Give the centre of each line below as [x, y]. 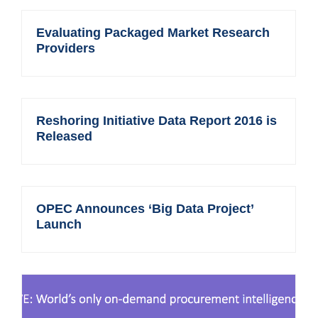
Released [65, 136]
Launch [59, 224]
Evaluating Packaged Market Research [153, 33]
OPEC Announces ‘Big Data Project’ [145, 209]
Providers [66, 48]
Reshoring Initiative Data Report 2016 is [157, 121]
